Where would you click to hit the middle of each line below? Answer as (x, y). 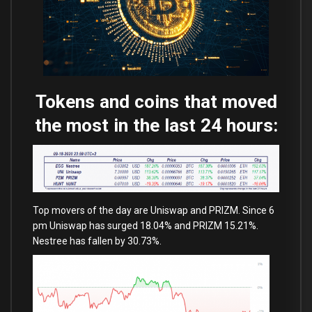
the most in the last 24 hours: (156, 126)
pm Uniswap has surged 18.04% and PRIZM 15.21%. (146, 225)
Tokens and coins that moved (156, 102)
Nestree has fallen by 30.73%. (97, 241)
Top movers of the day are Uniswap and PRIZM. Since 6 (154, 210)
